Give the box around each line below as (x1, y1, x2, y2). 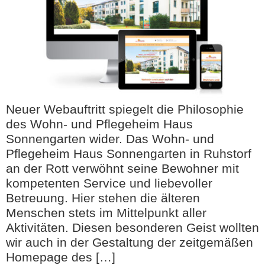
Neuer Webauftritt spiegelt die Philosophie (6, 102, 244, 117)
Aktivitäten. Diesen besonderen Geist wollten (6, 221, 259, 235)
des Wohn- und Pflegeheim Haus (6, 117, 193, 131)
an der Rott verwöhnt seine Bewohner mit (6, 161, 239, 176)
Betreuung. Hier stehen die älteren (6, 191, 200, 205)
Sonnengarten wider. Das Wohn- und (6, 132, 214, 146)
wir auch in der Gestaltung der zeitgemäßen (6, 235, 253, 250)
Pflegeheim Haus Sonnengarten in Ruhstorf (6, 147, 251, 161)
